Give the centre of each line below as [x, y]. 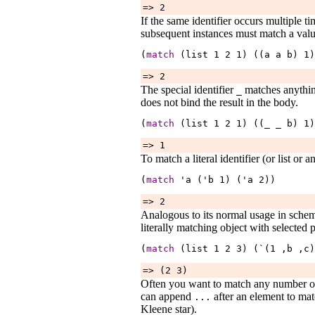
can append [167, 296]
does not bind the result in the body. [219, 102]
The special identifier [188, 89]
